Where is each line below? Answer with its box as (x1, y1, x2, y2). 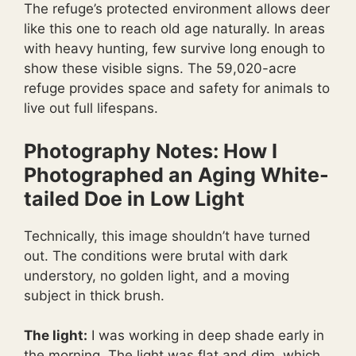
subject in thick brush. (24, 287, 164, 304)
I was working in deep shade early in (87, 327, 324, 344)
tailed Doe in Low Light (24, 186, 245, 211)
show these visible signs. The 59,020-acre (24, 60, 296, 77)
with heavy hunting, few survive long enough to (24, 41, 325, 57)
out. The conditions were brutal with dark (24, 247, 288, 264)
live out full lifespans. (24, 100, 158, 117)
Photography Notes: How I (24, 138, 277, 163)
